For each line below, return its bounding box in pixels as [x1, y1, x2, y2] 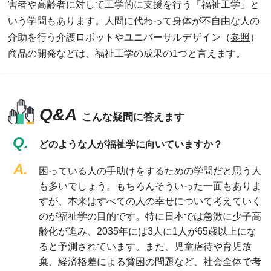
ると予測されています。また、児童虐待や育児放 [38, 241, 252, 252]
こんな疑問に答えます [82, 111, 185, 123]
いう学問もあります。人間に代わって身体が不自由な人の [8, 16, 260, 26]
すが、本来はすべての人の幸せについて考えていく [38, 195, 261, 206]
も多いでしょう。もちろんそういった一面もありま [38, 180, 261, 191]
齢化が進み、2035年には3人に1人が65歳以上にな [38, 226, 256, 237]
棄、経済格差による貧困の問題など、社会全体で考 [38, 256, 261, 267]
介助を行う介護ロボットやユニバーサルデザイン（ [8, 32, 231, 42]
